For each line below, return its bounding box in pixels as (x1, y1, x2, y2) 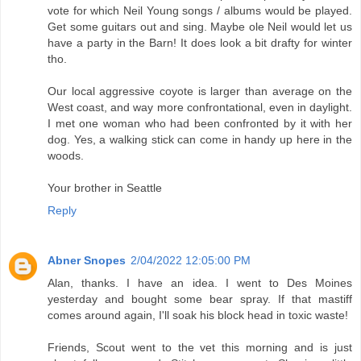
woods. (48, 149, 84, 163)
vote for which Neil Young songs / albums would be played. (48, 4, 352, 18)
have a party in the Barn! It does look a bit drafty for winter (48, 36, 352, 50)
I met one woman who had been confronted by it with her (48, 117, 352, 131)
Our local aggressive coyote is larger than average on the (48, 85, 352, 98)
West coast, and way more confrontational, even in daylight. (48, 101, 352, 114)
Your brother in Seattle (48, 181, 162, 195)
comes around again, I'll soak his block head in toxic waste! (48, 309, 348, 322)
